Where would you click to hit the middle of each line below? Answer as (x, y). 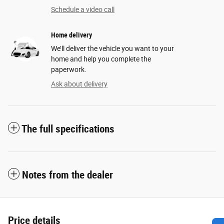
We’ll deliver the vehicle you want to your (112, 48)
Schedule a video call (83, 9)
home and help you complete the (101, 59)
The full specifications (68, 129)
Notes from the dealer (67, 175)
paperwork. (69, 69)
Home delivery (71, 35)
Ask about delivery (79, 84)
